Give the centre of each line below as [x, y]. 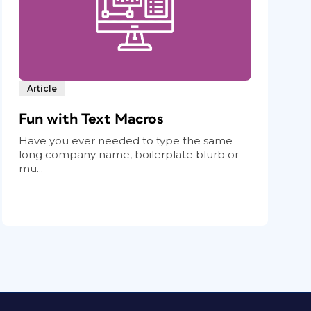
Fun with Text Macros [92, 119]
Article [42, 89]
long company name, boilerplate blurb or [129, 155]
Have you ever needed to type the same [126, 141]
